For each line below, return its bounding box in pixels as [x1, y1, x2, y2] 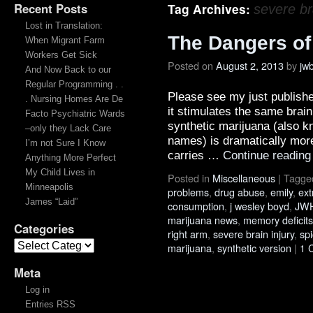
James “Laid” [24, 196, 78, 207]
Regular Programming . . [24, 79, 124, 89]
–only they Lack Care [24, 123, 111, 133]
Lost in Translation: [24, 20, 103, 31]
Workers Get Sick [24, 50, 97, 60]
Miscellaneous [212, 170, 275, 185]
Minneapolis [24, 182, 73, 192]
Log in [24, 284, 50, 295]
